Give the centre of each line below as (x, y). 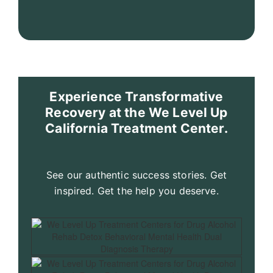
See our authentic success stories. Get (136, 175)
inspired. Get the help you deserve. (136, 191)
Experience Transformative (136, 97)
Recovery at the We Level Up (136, 112)
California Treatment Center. (136, 128)
